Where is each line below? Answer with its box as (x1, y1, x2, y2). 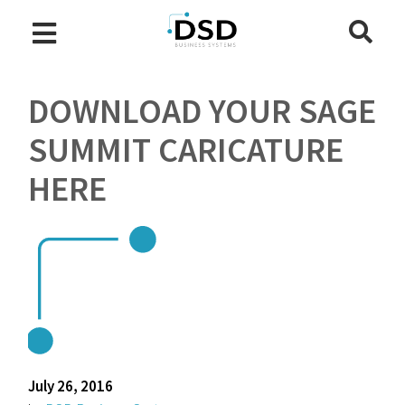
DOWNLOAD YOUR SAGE (28, 89, 377, 132)
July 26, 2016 (28, 376, 114, 396)
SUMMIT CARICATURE (28, 128, 344, 171)
